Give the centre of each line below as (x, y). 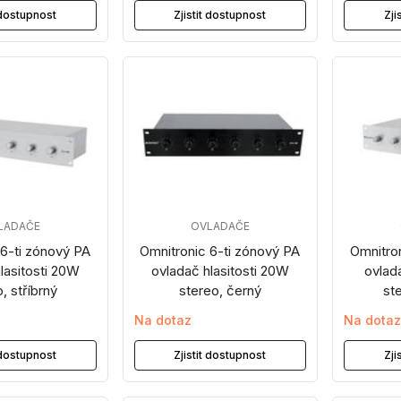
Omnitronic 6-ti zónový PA (220, 251)
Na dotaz (162, 320)
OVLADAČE (220, 226)
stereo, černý (220, 290)
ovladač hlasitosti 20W (220, 271)
